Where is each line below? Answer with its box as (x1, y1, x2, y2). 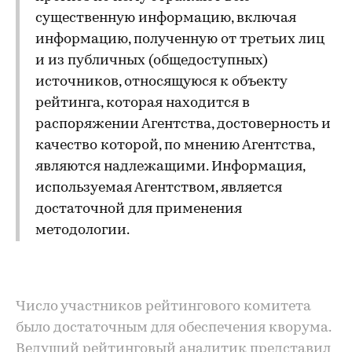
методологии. (35, 223, 130, 238)
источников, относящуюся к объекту (35, 75, 287, 90)
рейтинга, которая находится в (35, 96, 250, 111)
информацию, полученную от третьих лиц (35, 32, 324, 47)
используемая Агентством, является (35, 181, 282, 196)
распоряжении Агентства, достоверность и (35, 117, 331, 132)
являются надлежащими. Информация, (35, 159, 305, 174)
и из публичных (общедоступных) (35, 53, 268, 68)
